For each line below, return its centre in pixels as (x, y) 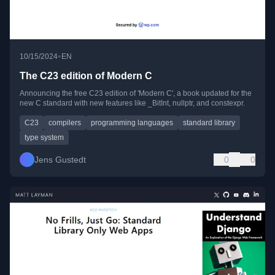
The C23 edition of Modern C (86, 76)
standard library (209, 123)
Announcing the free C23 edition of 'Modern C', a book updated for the (136, 94)
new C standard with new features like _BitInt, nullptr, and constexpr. (132, 103)
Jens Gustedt (60, 160)
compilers (65, 123)
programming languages (132, 123)
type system (44, 138)
